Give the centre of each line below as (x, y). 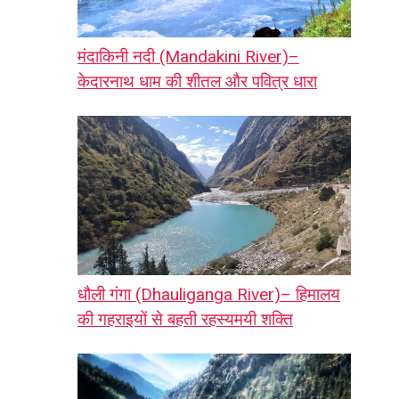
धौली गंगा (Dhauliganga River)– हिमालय (209, 295)
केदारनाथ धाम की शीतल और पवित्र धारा (197, 82)
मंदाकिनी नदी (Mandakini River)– (188, 57)
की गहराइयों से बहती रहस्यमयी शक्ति (185, 320)
